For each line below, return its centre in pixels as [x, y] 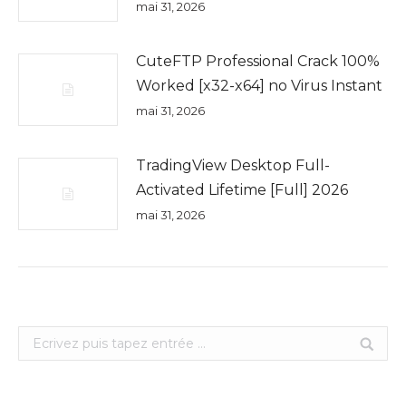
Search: [40, 336]
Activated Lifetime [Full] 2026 [242, 190]
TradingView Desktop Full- [233, 165]
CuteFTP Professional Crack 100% [258, 61]
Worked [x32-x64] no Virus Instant [259, 86]
